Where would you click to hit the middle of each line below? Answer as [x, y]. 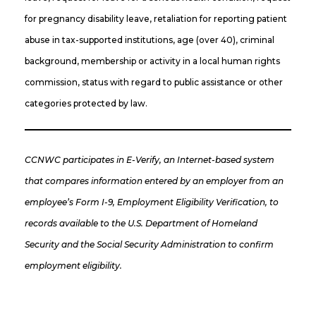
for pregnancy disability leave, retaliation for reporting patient [156, 18]
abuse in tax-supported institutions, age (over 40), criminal [150, 39]
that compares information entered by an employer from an [154, 181]
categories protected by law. [86, 103]
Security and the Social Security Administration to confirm [149, 244]
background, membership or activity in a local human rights [152, 61]
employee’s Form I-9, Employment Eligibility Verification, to [152, 202]
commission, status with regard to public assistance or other [154, 82]
